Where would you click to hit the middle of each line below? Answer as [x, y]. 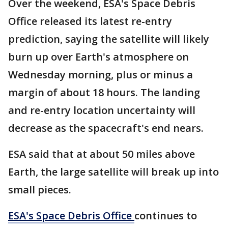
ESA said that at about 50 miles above [102, 154]
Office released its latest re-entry [90, 21]
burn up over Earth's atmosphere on [98, 57]
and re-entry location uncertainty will [102, 110]
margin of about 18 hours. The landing [104, 93]
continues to [166, 216]
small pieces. [41, 190]
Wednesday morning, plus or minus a [101, 75]
